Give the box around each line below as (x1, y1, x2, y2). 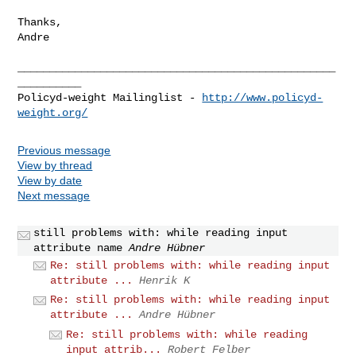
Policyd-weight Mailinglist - (17, 91, 203, 104)
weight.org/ (17, 106, 88, 119)
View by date (17, 173, 83, 187)
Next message (17, 188, 91, 202)
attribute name (33, 241, 123, 254)
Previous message (17, 143, 111, 157)
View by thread (17, 158, 93, 172)
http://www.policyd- (202, 91, 323, 104)
